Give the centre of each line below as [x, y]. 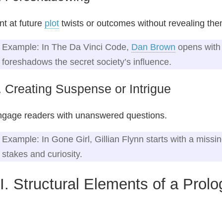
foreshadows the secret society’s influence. [87, 62]
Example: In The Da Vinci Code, [67, 47]
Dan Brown [153, 47]
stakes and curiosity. [42, 154]
